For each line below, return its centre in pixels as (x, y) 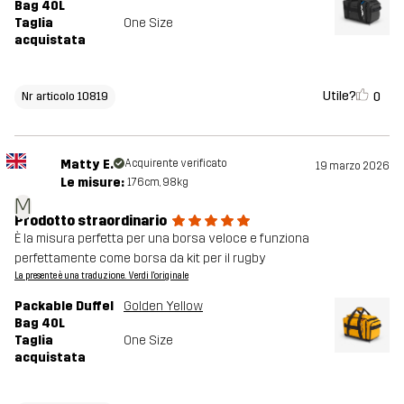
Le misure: (92, 183)
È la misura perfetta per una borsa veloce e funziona (162, 239)
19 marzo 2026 (353, 166)
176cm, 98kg (157, 183)
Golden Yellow (163, 307)
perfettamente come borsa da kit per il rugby (140, 259)
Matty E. (87, 165)
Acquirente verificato (175, 164)
